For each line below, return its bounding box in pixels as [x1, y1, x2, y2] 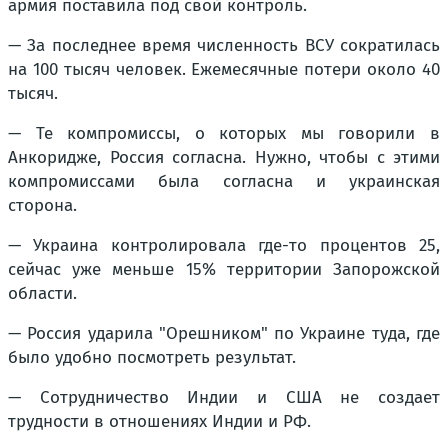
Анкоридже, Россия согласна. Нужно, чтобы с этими [8, 147, 440, 169]
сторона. [8, 195, 77, 217]
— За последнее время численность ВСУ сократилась [8, 35, 440, 57]
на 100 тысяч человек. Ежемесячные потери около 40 [8, 59, 440, 81]
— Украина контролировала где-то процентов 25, [8, 235, 440, 257]
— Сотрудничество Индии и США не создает [8, 387, 440, 409]
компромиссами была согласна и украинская [8, 171, 440, 193]
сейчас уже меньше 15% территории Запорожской [8, 259, 440, 281]
